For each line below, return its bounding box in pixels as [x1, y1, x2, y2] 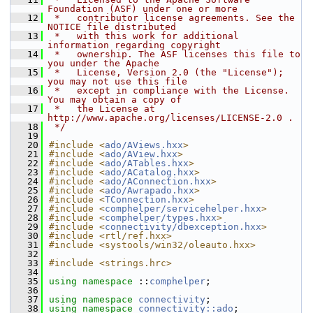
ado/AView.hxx [105, 149, 177, 159]
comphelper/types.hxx [105, 212, 217, 223]
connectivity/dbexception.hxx [105, 221, 261, 232]
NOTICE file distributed [48, 22, 176, 32]
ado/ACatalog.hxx [105, 167, 194, 177]
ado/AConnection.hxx [105, 176, 211, 187]
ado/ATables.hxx [105, 158, 189, 168]
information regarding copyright [48, 40, 221, 50]
